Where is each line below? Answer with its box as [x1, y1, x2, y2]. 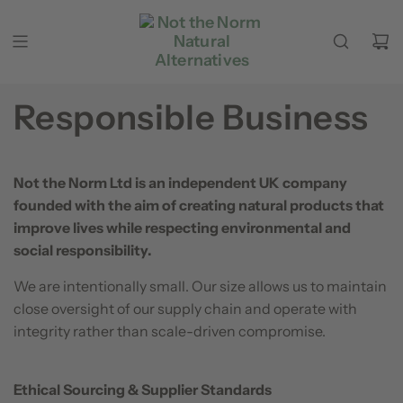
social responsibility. [13, 240, 152, 259]
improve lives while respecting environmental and [13, 218, 351, 237]
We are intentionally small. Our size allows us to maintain [13, 276, 387, 295]
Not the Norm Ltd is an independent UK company [13, 173, 347, 192]
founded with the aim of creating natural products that [13, 195, 384, 214]
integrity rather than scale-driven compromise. [13, 321, 326, 340]
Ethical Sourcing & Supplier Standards [13, 380, 272, 399]
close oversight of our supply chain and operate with [13, 299, 357, 318]
